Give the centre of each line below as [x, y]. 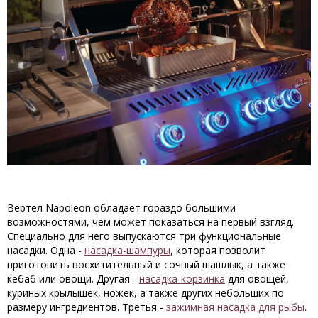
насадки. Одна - [46, 250]
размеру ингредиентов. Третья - [87, 307]
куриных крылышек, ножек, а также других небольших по [146, 292]
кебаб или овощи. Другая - [73, 278]
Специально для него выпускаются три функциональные [144, 236]
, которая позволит [218, 250]
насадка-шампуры [127, 250]
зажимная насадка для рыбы [235, 307]
